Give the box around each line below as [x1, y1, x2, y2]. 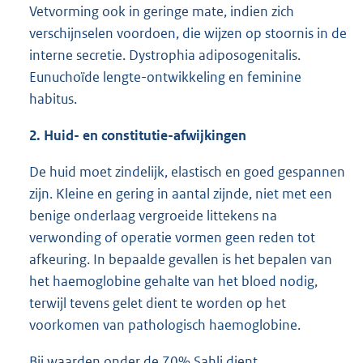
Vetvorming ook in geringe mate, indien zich [29, 2, 294, 20]
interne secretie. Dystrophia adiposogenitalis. [29, 45, 301, 64]
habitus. [29, 89, 77, 108]
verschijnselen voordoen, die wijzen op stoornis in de [29, 23, 347, 42]
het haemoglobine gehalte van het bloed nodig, [29, 271, 318, 290]
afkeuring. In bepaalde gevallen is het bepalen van [29, 250, 332, 268]
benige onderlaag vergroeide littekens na [29, 206, 277, 224]
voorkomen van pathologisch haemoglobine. [29, 315, 301, 334]
